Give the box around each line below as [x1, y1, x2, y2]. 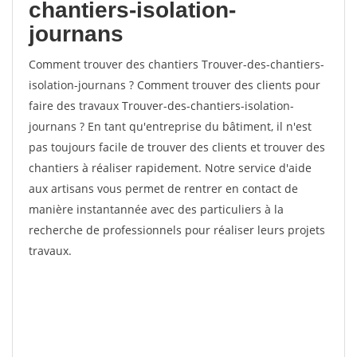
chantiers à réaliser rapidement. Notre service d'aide [29, 160, 312, 175]
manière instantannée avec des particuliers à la [29, 202, 284, 217]
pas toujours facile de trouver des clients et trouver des [29, 139, 325, 155]
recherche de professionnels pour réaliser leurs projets [29, 222, 325, 237]
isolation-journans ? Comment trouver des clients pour [29, 77, 320, 92]
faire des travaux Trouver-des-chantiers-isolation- [29, 98, 294, 113]
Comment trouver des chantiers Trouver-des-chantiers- [29, 57, 324, 72]
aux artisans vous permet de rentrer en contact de [29, 181, 298, 196]
